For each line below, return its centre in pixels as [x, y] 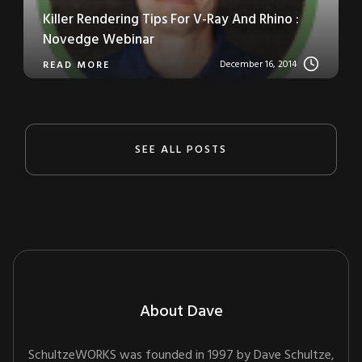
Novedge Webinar [99, 40]
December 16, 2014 [258, 64]
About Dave [181, 312]
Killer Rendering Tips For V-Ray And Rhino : [171, 19]
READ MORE [76, 65]
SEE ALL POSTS [181, 149]
